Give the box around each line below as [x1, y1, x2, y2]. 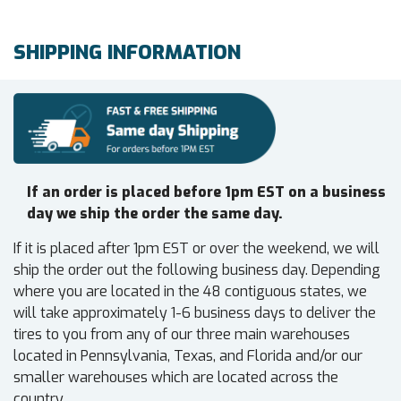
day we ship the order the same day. [27, 204, 283, 224]
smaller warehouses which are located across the [13, 368, 338, 388]
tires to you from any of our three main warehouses [13, 325, 350, 345]
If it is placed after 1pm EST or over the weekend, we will [13, 239, 380, 259]
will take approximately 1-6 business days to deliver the [13, 303, 376, 323]
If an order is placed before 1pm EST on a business [27, 183, 386, 202]
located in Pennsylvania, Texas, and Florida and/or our [13, 346, 363, 366]
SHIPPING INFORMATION [13, 39, 241, 66]
